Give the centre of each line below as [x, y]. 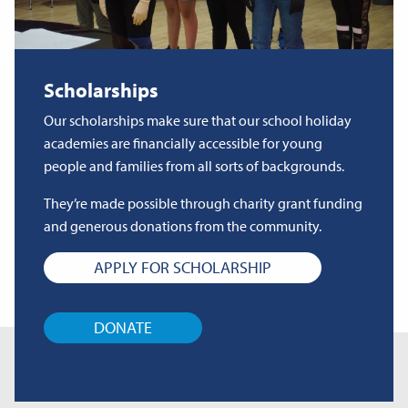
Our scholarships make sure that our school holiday [198, 120]
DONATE [123, 328]
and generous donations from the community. [183, 225]
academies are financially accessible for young [183, 143]
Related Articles [204, 377]
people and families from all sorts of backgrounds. [194, 165]
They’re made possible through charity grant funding [203, 203]
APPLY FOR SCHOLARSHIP [183, 267]
